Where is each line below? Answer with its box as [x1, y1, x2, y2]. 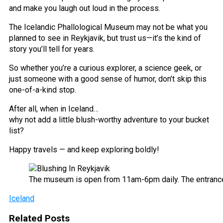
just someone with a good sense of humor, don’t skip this [9, 74, 207, 84]
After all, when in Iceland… [9, 104, 99, 113]
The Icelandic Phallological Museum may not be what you [9, 22, 208, 32]
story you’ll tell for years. [9, 44, 95, 54]
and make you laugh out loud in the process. [9, 3, 160, 13]
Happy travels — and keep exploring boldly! [9, 144, 159, 154]
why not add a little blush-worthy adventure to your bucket [9, 114, 209, 124]
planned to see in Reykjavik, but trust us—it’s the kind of [9, 33, 201, 43]
